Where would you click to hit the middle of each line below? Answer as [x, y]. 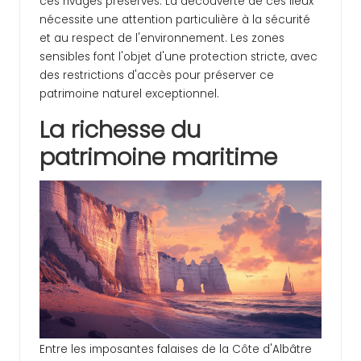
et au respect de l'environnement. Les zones [162, 38]
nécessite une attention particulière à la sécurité [175, 19]
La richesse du [120, 129]
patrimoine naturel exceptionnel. [129, 93]
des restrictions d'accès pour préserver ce [157, 75]
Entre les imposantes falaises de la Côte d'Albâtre [176, 350]
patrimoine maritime [158, 157]
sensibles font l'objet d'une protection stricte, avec [178, 56]
